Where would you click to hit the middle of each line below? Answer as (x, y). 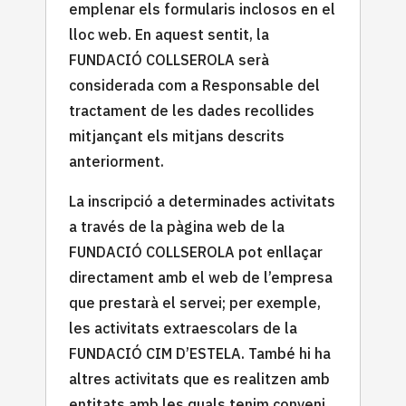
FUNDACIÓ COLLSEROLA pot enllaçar (196, 251)
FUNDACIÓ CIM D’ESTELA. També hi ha (200, 353)
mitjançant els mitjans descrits (177, 135)
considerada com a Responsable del (194, 85)
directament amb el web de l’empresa (201, 277)
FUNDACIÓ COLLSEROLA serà (169, 59)
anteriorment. (116, 161)
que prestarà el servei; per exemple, (195, 302)
